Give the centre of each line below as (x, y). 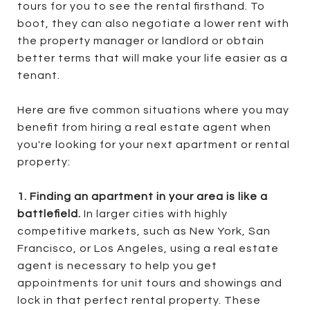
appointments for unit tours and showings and (150, 283)
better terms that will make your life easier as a (153, 58)
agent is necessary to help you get (117, 265)
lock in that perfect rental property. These (139, 300)
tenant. (39, 75)
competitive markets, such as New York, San (144, 231)
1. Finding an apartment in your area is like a (143, 196)
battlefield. (49, 213)
